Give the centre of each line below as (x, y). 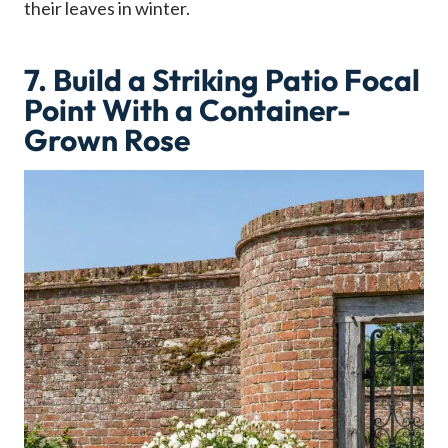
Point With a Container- (187, 110)
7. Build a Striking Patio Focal (222, 80)
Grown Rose (107, 140)
